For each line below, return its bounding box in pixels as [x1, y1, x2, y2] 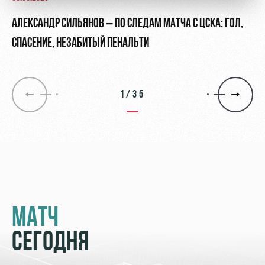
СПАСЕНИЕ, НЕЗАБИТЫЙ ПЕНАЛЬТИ [12, 37, 149, 51]
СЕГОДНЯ [12, 230, 89, 258]
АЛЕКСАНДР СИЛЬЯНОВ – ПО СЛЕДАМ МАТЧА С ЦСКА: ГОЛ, [12, 17, 243, 31]
